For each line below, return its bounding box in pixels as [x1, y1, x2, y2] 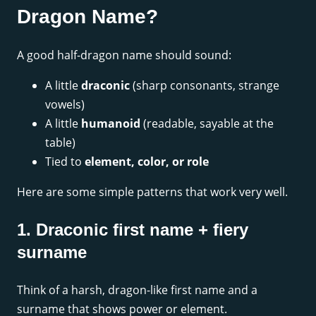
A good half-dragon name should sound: [17, 47, 231, 63]
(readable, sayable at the [140, 115, 274, 131]
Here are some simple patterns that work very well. [17, 183, 288, 200]
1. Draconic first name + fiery [17, 219, 248, 239]
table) [45, 134, 75, 150]
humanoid [81, 115, 140, 131]
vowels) [45, 96, 85, 112]
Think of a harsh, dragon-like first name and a [17, 281, 257, 298]
